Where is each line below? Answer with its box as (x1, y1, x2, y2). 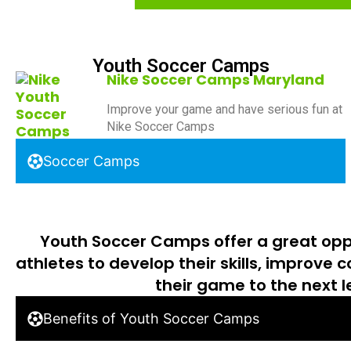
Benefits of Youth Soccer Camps (43, 310, 259, 327)
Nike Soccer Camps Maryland (107, 70, 324, 90)
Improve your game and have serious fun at (107, 101, 342, 117)
